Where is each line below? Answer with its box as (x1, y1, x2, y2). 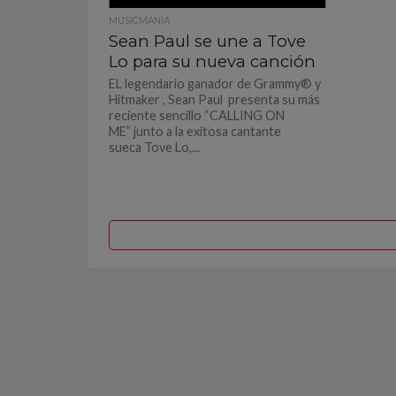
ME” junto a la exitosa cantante (109, 124, 282, 139)
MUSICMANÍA (109, 15, 171, 27)
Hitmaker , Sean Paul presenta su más (109, 92, 321, 107)
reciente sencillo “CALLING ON (109, 108, 286, 123)
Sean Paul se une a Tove (109, 31, 307, 51)
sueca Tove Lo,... (109, 140, 201, 155)
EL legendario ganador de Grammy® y (109, 76, 322, 91)
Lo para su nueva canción (109, 51, 316, 72)
